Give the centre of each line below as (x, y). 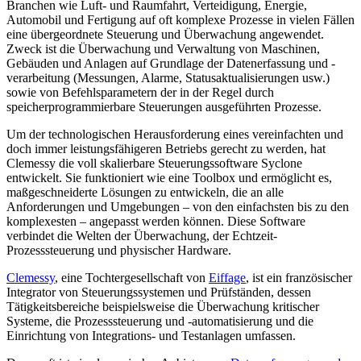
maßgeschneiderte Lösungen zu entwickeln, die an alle (145, 192)
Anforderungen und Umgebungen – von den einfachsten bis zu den (178, 206)
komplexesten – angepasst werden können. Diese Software (156, 221)
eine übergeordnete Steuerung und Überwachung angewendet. (165, 34)
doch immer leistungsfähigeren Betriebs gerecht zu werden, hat (166, 148)
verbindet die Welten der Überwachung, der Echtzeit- (142, 235)
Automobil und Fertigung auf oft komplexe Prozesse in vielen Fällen (180, 19)
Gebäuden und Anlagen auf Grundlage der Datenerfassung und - (171, 63)
